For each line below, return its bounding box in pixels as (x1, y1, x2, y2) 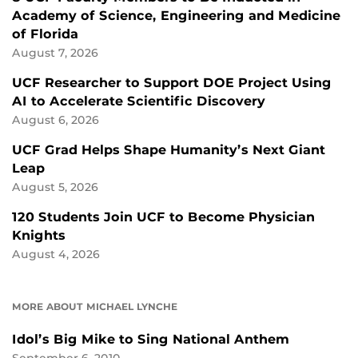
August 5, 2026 (12, 181, 98, 194)
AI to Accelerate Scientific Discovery (12, 93, 265, 109)
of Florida (12, 26, 78, 42)
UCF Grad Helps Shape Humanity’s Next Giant (12, 142, 325, 158)
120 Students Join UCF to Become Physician (12, 209, 315, 225)
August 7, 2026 (12, 46, 98, 60)
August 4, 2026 (12, 248, 100, 261)
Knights (12, 228, 66, 244)
